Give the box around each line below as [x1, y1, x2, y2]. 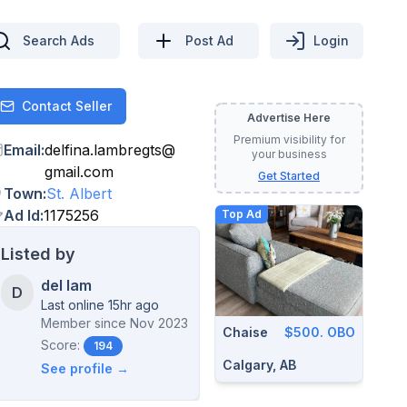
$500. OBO [284, 323, 355, 340]
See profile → [40, 361, 129, 376]
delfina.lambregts [45, 141, 162, 159]
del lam [40, 276, 92, 294]
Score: [40, 337, 80, 352]
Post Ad [185, 32, 233, 48]
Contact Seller [22, 98, 112, 114]
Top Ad [222, 207, 262, 221]
